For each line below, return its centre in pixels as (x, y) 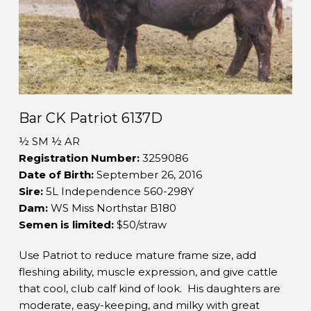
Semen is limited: (66, 224)
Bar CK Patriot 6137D (90, 118)
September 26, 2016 (149, 174)
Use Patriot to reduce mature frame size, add (137, 255)
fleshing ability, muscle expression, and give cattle (148, 271)
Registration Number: (79, 158)
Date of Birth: (56, 174)
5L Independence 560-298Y (119, 191)
